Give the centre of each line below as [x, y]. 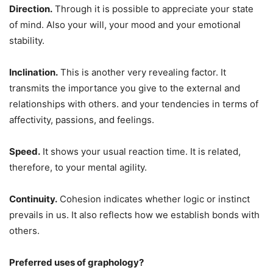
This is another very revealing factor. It [142, 73]
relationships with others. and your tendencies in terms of [134, 104]
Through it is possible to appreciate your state [153, 9]
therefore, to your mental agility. [78, 168]
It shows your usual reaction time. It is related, [140, 152]
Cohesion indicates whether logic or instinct [154, 199]
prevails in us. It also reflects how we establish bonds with [134, 215]
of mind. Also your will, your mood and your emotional [125, 25]
